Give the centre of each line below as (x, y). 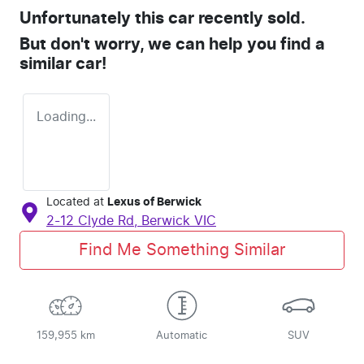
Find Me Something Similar (182, 250)
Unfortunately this (94, 18)
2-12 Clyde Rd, (94, 221)
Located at (75, 202)
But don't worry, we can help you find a (172, 44)
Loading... (66, 117)
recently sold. (250, 18)
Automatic (182, 336)
